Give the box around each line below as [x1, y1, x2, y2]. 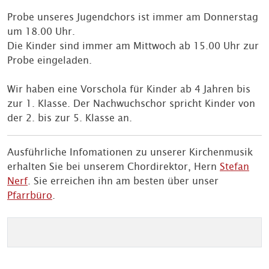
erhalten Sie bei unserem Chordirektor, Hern [7, 160, 220, 172]
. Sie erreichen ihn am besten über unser [28, 175, 219, 187]
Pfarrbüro [7, 189, 52, 201]
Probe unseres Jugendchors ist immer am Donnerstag [7, 11, 258, 23]
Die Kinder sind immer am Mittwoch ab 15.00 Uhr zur [7, 40, 259, 52]
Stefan [220, 160, 249, 172]
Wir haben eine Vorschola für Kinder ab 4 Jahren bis [7, 83, 250, 95]
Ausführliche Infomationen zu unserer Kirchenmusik [7, 146, 253, 158]
